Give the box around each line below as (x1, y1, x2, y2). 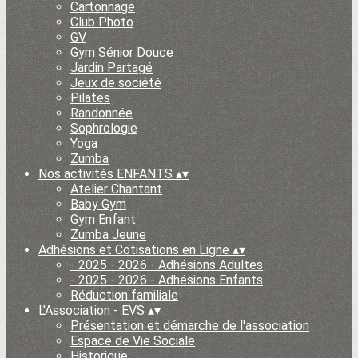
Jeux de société (70, 75, 161, 90)
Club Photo (70, 14, 133, 30)
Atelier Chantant (70, 181, 162, 197)
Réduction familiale (70, 288, 178, 303)
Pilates (70, 90, 110, 105)
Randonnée (70, 105, 133, 121)
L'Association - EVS (38, 303, 148, 318)
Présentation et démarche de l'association (70, 318, 309, 333)
